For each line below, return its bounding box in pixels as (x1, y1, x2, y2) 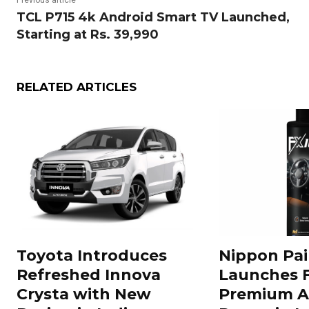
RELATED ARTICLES (17, 80, 137, 94)
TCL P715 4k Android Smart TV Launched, (17, 10, 290, 26)
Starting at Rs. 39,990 (17, 27, 159, 43)
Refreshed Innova (17, 265, 161, 284)
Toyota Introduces (17, 246, 167, 265)
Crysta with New (17, 284, 151, 303)
